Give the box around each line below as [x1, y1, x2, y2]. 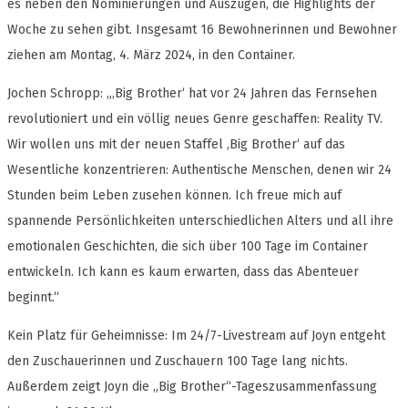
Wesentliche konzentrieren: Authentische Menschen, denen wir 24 [7, 162, 392, 178]
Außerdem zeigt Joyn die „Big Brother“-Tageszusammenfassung [7, 379, 377, 395]
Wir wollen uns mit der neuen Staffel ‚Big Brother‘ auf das [7, 137, 345, 153]
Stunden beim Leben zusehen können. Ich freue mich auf [7, 188, 342, 204]
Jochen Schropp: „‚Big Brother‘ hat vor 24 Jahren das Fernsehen [7, 86, 377, 102]
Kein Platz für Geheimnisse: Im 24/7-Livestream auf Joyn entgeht [7, 328, 385, 344]
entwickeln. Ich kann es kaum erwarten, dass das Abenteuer [7, 264, 359, 280]
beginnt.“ [7, 290, 59, 306]
